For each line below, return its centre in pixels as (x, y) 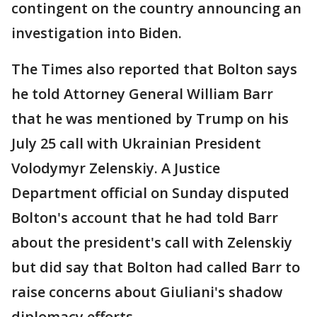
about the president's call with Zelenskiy (152, 243)
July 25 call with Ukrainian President (136, 144)
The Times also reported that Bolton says (154, 69)
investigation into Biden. (97, 33)
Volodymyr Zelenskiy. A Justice (116, 168)
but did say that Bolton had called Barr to (156, 267)
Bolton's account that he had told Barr (145, 218)
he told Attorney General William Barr (142, 94)
